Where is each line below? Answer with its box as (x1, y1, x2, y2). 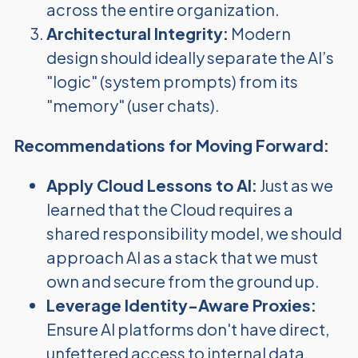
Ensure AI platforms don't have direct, (46, 319, 329, 339)
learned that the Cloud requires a (46, 199, 293, 219)
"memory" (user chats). (46, 95, 220, 115)
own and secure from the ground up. (46, 271, 320, 291)
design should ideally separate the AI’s (46, 47, 334, 67)
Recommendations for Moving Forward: (14, 135, 329, 155)
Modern (228, 23, 291, 43)
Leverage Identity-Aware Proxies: (46, 295, 316, 315)
